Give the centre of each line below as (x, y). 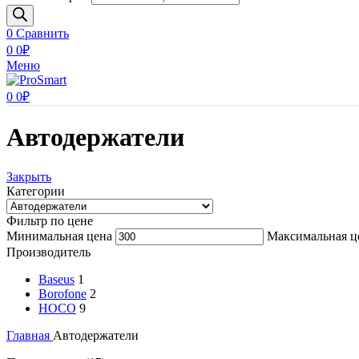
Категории (36, 191)
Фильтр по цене (50, 220)
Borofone (63, 293)
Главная (30, 335)
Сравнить (42, 33)
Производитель (48, 252)
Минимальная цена (59, 236)
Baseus (56, 279)
